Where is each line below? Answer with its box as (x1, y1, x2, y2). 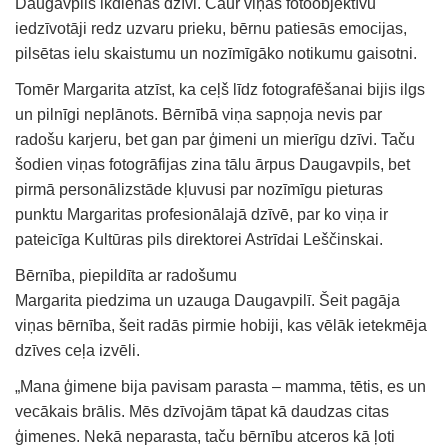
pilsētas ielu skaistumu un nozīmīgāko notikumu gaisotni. (15, 44, 417, 62)
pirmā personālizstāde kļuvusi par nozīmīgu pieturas (15, 180, 383, 198)
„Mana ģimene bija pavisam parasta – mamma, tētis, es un (15, 377, 426, 395)
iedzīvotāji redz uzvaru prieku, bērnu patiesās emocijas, (15, 19, 407, 37)
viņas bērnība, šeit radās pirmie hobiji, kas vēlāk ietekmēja (15, 316, 427, 334)
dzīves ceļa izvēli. (15, 341, 140, 359)
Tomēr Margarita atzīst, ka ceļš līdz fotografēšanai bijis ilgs (15, 80, 425, 98)
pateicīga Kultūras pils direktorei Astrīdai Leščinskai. (15, 230, 383, 248)
